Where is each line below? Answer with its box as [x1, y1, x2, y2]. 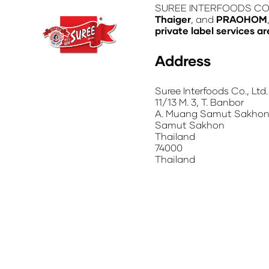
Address [155, 52, 211, 69]
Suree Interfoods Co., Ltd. [155, 85, 268, 96]
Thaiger [155, 13, 191, 25]
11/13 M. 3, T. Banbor [155, 96, 244, 107]
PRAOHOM [216, 13, 267, 25]
